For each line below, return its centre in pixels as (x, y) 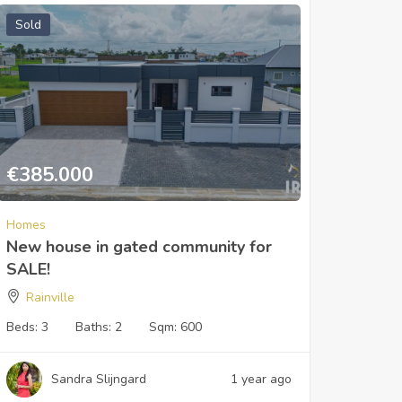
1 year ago (261, 379)
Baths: (95, 327)
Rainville (50, 297)
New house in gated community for (139, 246)
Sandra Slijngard (98, 379)
